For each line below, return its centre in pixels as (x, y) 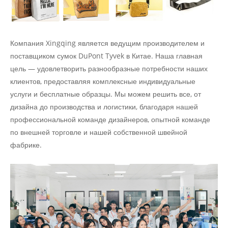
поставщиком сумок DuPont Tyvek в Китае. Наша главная (106, 56)
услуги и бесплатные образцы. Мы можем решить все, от (106, 94)
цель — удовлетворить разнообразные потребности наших (109, 69)
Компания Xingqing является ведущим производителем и (107, 43)
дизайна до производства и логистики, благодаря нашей (104, 107)
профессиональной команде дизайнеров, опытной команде (110, 120)
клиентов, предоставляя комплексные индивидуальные (103, 81)
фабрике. (26, 145)
